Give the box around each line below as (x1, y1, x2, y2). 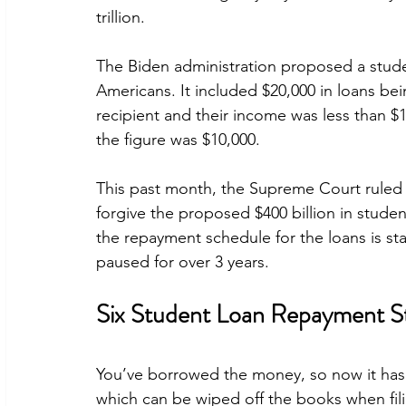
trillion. (96, 7, 145, 28)
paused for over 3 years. (96, 252, 269, 273)
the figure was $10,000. (96, 130, 260, 150)
